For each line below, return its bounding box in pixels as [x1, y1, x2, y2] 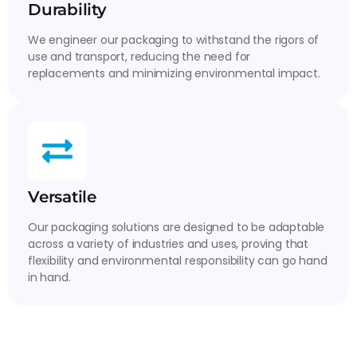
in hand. [28, 269, 71, 285]
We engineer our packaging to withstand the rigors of [28, 31, 320, 48]
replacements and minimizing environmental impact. [28, 65, 320, 81]
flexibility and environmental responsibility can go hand [28, 252, 328, 269]
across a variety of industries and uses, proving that [28, 235, 309, 252]
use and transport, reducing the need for [28, 48, 251, 65]
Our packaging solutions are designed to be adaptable [28, 218, 325, 235]
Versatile [28, 186, 97, 206]
